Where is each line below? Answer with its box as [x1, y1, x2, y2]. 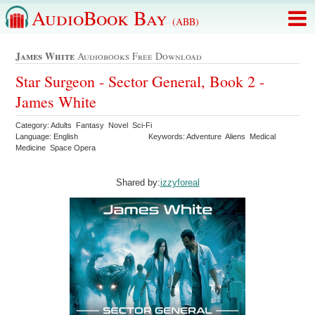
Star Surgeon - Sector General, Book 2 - [15, 70, 265, 91]
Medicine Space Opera [15, 143, 98, 152]
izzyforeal [160, 176, 200, 188]
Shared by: [115, 176, 160, 188]
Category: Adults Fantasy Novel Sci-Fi [15, 120, 155, 129]
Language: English [15, 131, 79, 141]
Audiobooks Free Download [75, 49, 202, 63]
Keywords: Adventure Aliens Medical [148, 131, 278, 141]
